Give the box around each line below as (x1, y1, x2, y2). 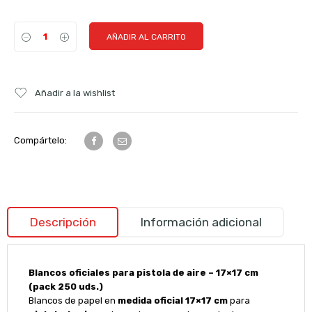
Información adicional (139, 215, 262, 229)
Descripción (29, 215, 96, 229)
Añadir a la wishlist (35, 88, 115, 98)
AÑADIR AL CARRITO (107, 32, 186, 42)
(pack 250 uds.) (28, 281, 103, 292)
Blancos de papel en (28, 295, 118, 306)
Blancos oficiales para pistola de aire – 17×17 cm (28, 267, 258, 278)
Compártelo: (14, 135, 67, 146)
